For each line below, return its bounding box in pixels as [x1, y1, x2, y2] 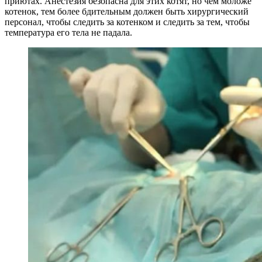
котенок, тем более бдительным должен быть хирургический [5, 6, 249, 17]
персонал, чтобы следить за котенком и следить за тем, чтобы [5, 17, 250, 27]
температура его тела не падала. [5, 27, 132, 38]
